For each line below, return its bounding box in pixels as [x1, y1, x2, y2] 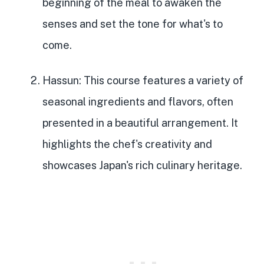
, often [202, 95, 233, 108]
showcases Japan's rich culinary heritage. [42, 159, 242, 171]
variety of [196, 74, 243, 87]
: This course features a [79, 74, 196, 87]
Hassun [42, 74, 79, 87]
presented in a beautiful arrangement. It [42, 116, 238, 129]
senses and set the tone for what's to [42, 17, 223, 30]
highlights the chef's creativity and [42, 137, 212, 150]
